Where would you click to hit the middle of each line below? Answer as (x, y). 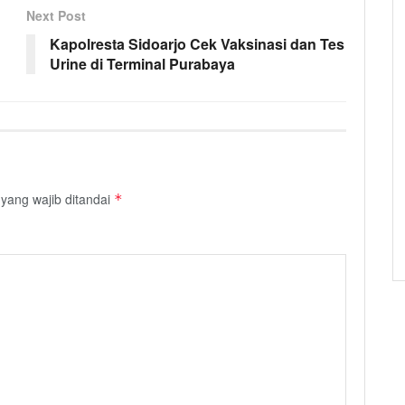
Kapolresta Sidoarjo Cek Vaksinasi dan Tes (197, 43)
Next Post (56, 15)
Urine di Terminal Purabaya (142, 63)
